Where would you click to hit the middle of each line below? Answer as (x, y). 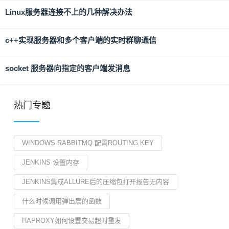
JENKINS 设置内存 (51, 162)
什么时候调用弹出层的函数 (62, 201)
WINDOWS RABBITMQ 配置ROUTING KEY (88, 143)
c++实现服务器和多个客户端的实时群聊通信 (81, 40)
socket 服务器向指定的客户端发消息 (68, 68)
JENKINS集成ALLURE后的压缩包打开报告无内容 (96, 182)
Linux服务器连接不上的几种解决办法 (69, 12)
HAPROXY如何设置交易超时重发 (72, 221)
